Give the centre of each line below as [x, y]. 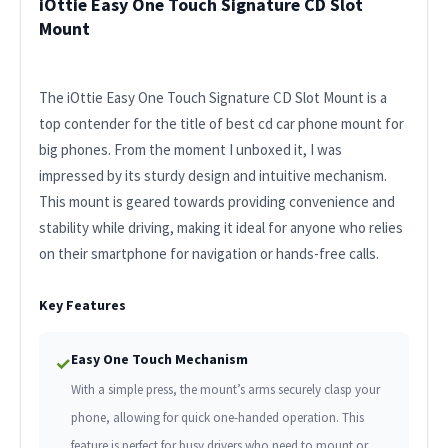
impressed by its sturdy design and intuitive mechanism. [212, 176]
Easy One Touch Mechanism [159, 359]
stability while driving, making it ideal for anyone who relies [220, 228]
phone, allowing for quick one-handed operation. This [217, 418]
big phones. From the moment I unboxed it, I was [190, 150]
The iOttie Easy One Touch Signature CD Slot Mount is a [212, 98]
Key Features [82, 305]
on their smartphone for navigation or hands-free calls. [208, 254]
